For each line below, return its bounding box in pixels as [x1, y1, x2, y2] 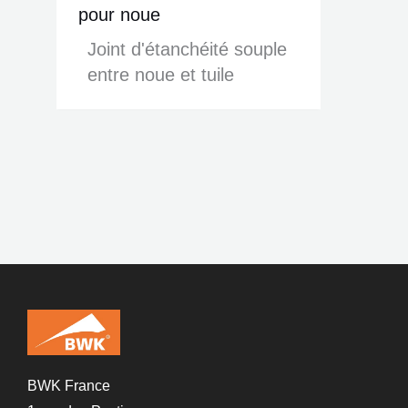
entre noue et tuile [87, 64, 234, 85]
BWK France [27, 378, 110, 394]
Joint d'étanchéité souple [87, 38, 287, 59]
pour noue [78, 4, 160, 25]
